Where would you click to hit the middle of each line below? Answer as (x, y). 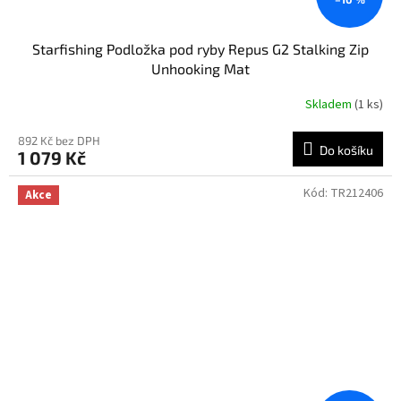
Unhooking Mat (200, 68)
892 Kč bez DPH (59, 140)
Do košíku (346, 149)
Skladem (330, 105)
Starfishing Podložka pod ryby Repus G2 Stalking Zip (200, 48)
